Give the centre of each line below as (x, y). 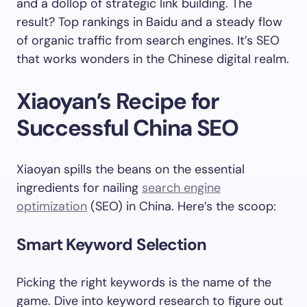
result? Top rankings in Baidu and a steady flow (149, 22)
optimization (52, 206)
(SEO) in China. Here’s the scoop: (182, 206)
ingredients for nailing (79, 188)
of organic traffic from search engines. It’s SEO (148, 40)
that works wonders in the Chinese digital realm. (153, 59)
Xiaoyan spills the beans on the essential (131, 169)
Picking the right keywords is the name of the (144, 282)
